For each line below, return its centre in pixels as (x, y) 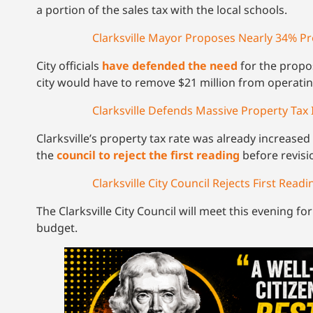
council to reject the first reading (148, 155)
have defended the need (170, 66)
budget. (58, 228)
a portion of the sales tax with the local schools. (162, 10)
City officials (69, 66)
